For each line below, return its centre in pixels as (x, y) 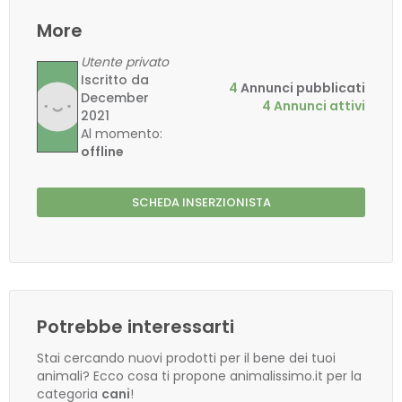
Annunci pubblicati (301, 88)
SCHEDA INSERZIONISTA (201, 202)
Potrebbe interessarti (135, 327)
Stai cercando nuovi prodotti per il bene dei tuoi (186, 358)
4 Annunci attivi (314, 106)
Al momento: (122, 134)
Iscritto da (115, 80)
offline (103, 152)
